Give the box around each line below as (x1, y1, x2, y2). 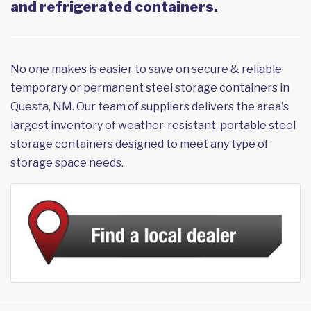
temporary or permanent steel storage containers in (10, 81, 289, 95)
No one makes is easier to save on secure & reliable (10, 62, 282, 76)
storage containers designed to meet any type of (10, 137, 269, 151)
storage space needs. (10, 156, 124, 170)
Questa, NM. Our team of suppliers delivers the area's (10, 100, 289, 114)
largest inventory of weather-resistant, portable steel (10, 119, 296, 133)
